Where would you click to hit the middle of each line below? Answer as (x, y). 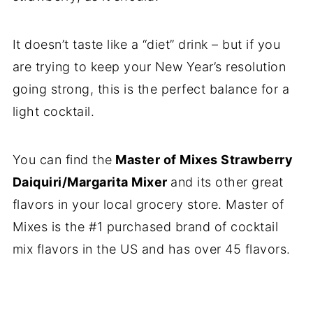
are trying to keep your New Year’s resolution (149, 66)
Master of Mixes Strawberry (203, 159)
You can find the (62, 159)
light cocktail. (53, 111)
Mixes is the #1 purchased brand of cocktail (145, 226)
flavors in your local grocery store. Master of (148, 204)
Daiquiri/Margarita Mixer (92, 182)
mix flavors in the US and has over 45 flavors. (151, 249)
